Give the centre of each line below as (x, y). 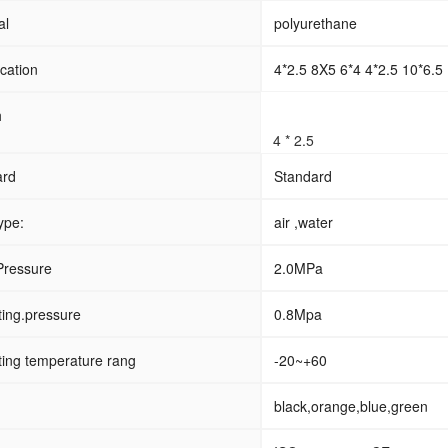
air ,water (303, 222)
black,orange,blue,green (351, 406)
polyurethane (315, 23)
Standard (303, 176)
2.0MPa (298, 268)
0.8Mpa (298, 314)
